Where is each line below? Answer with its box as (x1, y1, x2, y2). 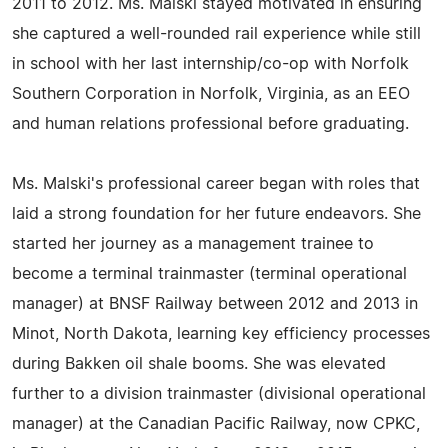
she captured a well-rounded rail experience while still (12, 26, 421, 42)
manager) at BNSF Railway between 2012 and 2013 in (12, 296, 418, 312)
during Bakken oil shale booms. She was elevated (12, 356, 386, 372)
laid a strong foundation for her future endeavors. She (12, 206, 421, 222)
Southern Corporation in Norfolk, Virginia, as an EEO (12, 86, 410, 102)
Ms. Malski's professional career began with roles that (12, 176, 420, 192)
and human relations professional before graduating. (12, 116, 409, 132)
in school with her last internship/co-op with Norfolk (12, 56, 409, 72)
